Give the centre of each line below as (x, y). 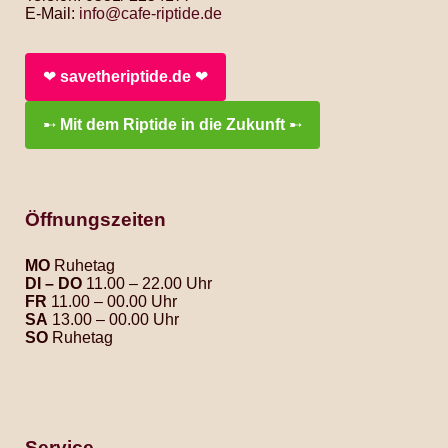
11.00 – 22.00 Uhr (147, 283)
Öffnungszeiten (95, 219)
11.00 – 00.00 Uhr (112, 301)
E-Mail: (52, 13)
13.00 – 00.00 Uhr (113, 319)
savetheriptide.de (125, 76)
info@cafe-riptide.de (150, 13)
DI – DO (53, 283)
